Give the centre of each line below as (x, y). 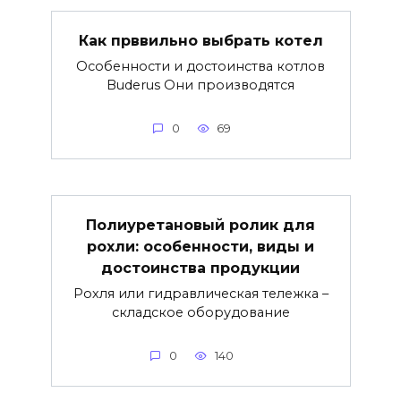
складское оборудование (200, 312)
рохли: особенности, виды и (200, 246)
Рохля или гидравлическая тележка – (200, 293)
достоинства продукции (200, 268)
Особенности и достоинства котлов (200, 66)
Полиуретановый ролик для (200, 225)
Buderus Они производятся (200, 85)
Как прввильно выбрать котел (200, 40)
